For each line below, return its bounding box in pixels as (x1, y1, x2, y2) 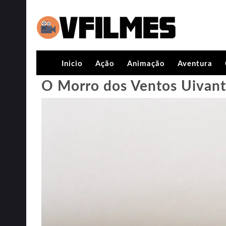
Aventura (178, 60, 212, 68)
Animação (127, 60, 165, 68)
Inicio (62, 60, 83, 68)
